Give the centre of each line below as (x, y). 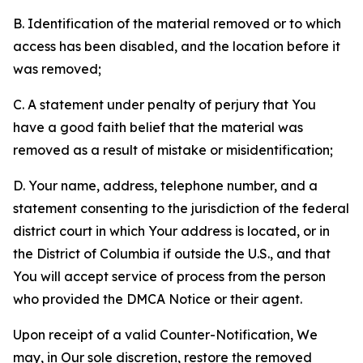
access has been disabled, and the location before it (177, 46)
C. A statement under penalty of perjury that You (164, 105)
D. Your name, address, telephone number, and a (165, 186)
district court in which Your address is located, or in (171, 231)
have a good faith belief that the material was (158, 127)
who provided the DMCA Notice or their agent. (158, 299)
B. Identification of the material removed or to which (177, 23)
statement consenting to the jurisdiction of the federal (181, 208)
